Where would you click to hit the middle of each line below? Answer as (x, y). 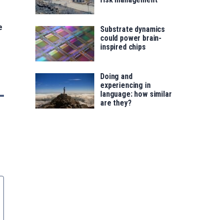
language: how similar (136, 94)
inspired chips (123, 47)
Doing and (116, 77)
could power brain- (131, 38)
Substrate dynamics (133, 29)
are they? (116, 103)
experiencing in (125, 85)
